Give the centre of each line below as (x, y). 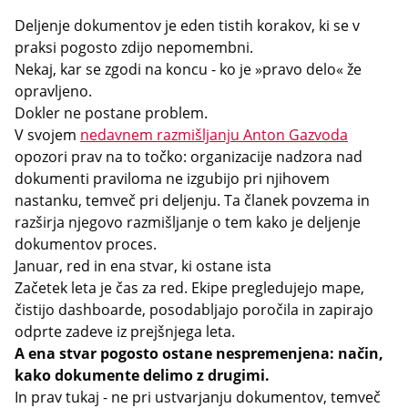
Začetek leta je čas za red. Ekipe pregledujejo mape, (189, 288)
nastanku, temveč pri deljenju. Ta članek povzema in (192, 200)
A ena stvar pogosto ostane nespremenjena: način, (199, 353)
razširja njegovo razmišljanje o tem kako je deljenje (188, 222)
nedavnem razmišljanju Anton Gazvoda (214, 135)
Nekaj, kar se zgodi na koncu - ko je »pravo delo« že (188, 69)
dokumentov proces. (86, 244)
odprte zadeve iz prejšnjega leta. (125, 331)
